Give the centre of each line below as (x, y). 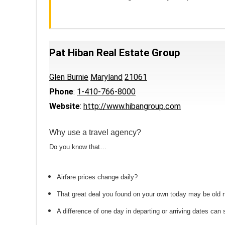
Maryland (106, 77)
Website (65, 106)
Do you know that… (78, 147)
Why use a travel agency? (95, 132)
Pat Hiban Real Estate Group (115, 53)
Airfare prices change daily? (97, 177)
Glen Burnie (69, 77)
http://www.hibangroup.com (132, 106)
